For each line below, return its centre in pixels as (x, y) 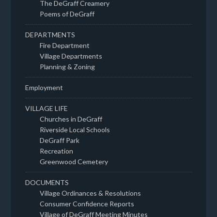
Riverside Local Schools (75, 130)
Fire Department (65, 46)
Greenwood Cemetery (74, 162)
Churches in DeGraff (71, 119)
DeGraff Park (60, 140)
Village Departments (71, 56)
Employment (44, 88)
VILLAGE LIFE (47, 108)
